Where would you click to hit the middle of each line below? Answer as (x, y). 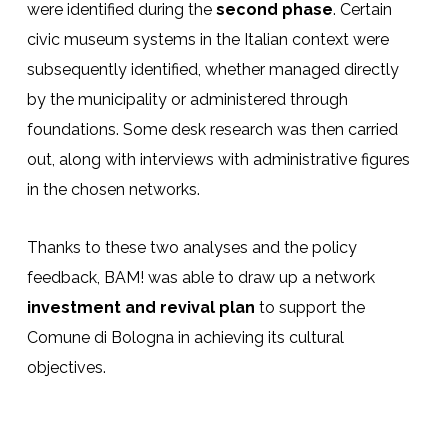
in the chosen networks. (113, 190)
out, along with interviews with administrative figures (218, 160)
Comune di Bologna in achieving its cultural (185, 338)
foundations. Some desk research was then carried (212, 130)
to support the (309, 308)
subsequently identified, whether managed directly (212, 70)
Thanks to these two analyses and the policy (191, 248)
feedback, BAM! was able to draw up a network (200, 278)
